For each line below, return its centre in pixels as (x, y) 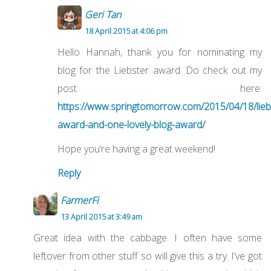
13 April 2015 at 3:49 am (101, 217)
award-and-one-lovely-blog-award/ (131, 125)
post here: (160, 89)
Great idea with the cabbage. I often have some (148, 238)
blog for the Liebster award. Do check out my (160, 70)
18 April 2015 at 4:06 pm (126, 31)
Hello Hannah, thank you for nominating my (160, 52)
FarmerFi (80, 201)
